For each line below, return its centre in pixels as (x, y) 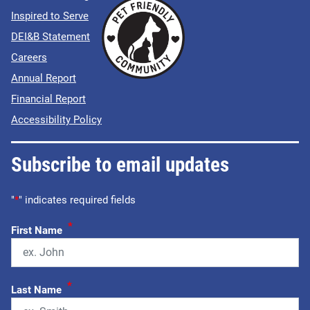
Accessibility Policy (56, 119)
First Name (37, 230)
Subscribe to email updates (120, 164)
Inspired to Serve (50, 16)
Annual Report (44, 78)
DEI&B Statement (51, 36)
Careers (29, 57)
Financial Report (48, 99)
